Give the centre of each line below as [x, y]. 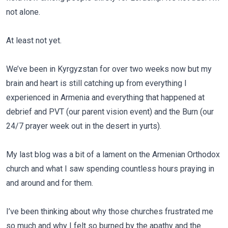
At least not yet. [34, 40]
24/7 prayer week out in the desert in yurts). [84, 126]
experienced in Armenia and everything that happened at [105, 97]
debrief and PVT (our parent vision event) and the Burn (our [110, 112]
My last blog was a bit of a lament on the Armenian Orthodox [113, 154]
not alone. [23, 12]
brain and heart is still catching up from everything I [96, 83]
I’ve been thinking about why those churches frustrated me [110, 211]
